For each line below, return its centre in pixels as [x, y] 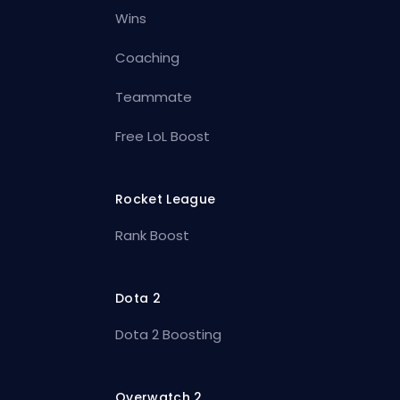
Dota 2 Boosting [169, 334]
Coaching [148, 57]
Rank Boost [153, 235]
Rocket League [166, 199]
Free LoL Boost [163, 136]
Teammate [154, 96]
